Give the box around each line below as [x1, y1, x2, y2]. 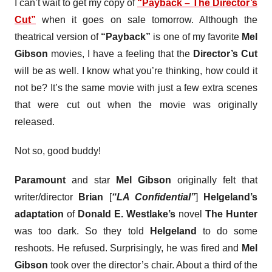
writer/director [15, 192, 79, 202]
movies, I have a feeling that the [48, 49, 193, 59]
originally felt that [171, 175, 257, 185]
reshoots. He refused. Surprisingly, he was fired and [15, 243, 242, 253]
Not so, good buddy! [15, 146, 101, 156]
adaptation [15, 209, 64, 219]
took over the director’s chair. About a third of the [48, 260, 257, 270]
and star [66, 175, 116, 185]
